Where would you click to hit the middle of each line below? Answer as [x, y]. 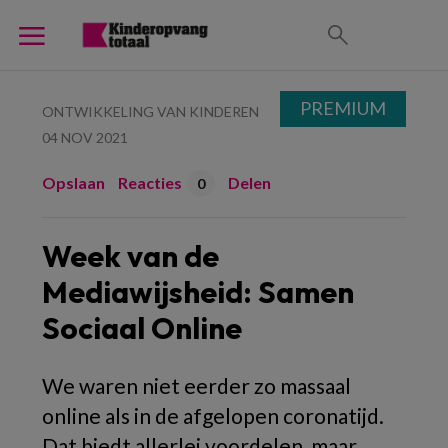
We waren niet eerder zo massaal [196, 385]
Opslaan [73, 182]
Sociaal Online [142, 328]
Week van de [130, 256]
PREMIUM [343, 108]
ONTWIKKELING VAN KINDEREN [150, 111]
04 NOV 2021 [85, 137]
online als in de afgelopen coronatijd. [213, 415]
